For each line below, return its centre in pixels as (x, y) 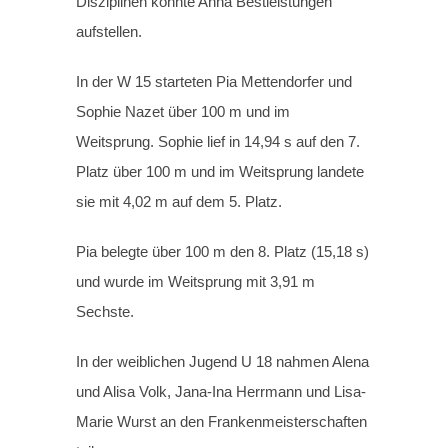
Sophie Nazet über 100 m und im (183, 112)
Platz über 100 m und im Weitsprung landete (220, 172)
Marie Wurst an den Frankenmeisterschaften (222, 422)
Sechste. (105, 312)
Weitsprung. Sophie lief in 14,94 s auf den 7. (218, 142)
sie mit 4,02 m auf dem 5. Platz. (179, 202)
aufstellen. (109, 32)
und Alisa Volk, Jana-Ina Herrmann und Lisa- (221, 392)
